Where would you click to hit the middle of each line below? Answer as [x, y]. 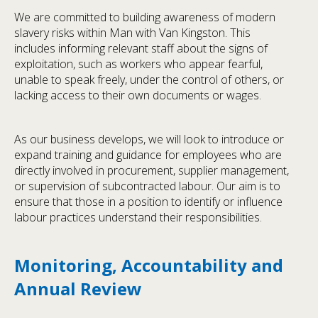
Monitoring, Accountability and [149, 265]
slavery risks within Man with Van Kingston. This [132, 32]
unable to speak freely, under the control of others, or [149, 79]
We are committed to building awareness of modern [145, 17]
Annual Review [78, 288]
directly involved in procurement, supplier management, [152, 170]
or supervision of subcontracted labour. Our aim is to [147, 186]
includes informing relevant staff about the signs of [141, 48]
